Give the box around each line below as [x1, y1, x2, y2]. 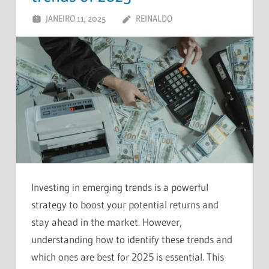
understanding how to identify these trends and [31, 233, 232, 246]
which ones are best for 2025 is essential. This [31, 250, 224, 264]
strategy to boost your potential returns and [31, 198, 219, 211]
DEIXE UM [200, 13, 235, 25]
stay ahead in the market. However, [31, 216, 182, 229]
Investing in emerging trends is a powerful [31, 181, 208, 194]
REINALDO [135, 13, 172, 25]
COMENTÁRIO [186, 28, 234, 40]
